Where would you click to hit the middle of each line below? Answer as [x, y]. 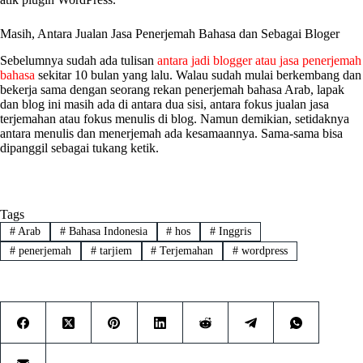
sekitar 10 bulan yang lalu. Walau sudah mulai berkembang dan [198, 75]
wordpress [263, 251]
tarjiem [114, 251]
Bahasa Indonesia [106, 231]
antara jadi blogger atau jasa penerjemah [259, 60]
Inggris [234, 231]
